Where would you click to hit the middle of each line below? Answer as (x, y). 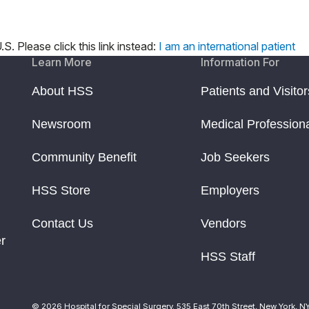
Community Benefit (84, 157)
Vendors (224, 223)
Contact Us (62, 223)
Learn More (62, 62)
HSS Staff (228, 256)
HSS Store (61, 190)
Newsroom (61, 124)
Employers (230, 190)
